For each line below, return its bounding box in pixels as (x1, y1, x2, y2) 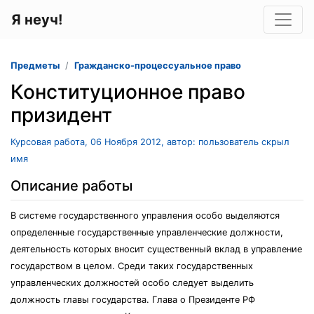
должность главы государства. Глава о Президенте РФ (11, 294, 255, 305)
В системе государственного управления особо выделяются (11, 210, 280, 221)
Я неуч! (11, 11, 62, 28)
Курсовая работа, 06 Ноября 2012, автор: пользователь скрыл (11, 137, 289, 147)
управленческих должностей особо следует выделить (11, 278, 254, 288)
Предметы (11, 60, 60, 71)
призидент (11, 103, 112, 127)
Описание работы (11, 177, 132, 194)
